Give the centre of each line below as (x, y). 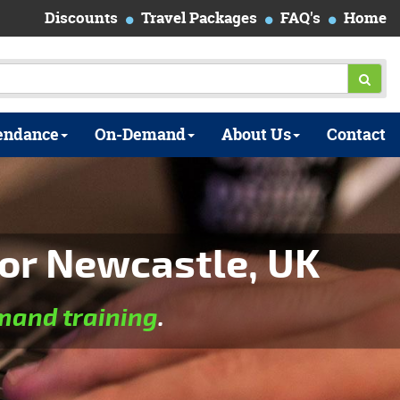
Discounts (81, 17)
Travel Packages (199, 17)
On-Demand (140, 134)
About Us (256, 134)
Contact (356, 134)
